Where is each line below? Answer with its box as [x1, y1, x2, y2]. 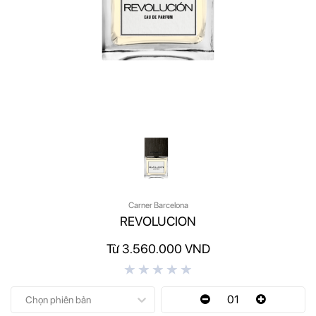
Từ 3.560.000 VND [106, 241, 210, 256]
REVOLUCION [120, 213, 196, 229]
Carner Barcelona [128, 200, 188, 210]
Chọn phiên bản [25, 293, 91, 305]
